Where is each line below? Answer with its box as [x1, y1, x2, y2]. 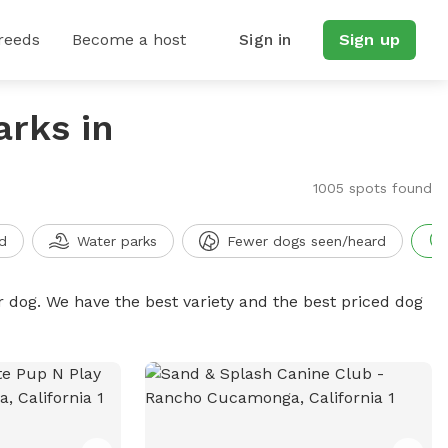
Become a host [72, 30, 186, 49]
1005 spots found [312, 180, 432, 196]
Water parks [76, 233, 157, 249]
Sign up [338, 30, 400, 49]
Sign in [239, 30, 292, 49]
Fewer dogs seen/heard [226, 233, 386, 249]
